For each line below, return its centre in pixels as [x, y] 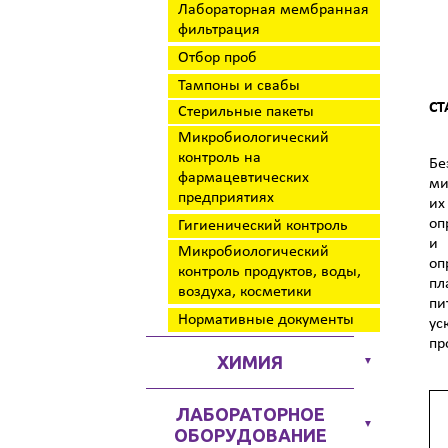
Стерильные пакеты [246, 112]
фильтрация [219, 30]
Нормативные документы [266, 320]
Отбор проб [217, 58]
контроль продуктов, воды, [269, 272]
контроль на [219, 158]
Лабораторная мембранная [273, 10]
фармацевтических [243, 178]
